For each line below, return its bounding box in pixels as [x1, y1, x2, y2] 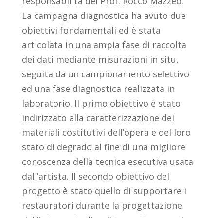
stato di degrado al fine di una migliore [21, 141, 185, 153]
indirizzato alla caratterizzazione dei [21, 112, 174, 124]
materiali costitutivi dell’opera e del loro [21, 127, 191, 139]
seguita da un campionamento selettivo [21, 68, 189, 80]
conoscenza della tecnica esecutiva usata [21, 156, 193, 168]
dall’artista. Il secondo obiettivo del [21, 170, 169, 182]
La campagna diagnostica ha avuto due [21, 10, 186, 22]
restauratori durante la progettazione [21, 200, 182, 212]
